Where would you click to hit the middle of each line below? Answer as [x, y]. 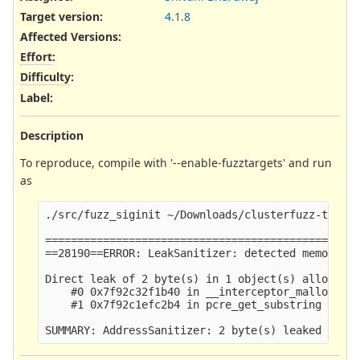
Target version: [61, 16]
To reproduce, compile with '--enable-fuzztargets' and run [176, 162]
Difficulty [45, 77]
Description [52, 135]
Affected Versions [69, 37]
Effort [36, 57]
